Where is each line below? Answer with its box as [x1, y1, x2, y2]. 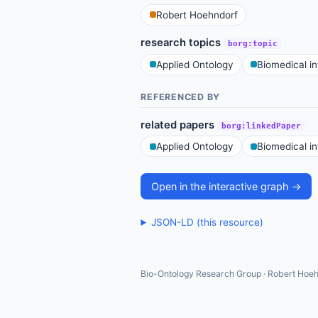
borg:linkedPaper [221, 121, 301, 131]
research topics [141, 35, 224, 49]
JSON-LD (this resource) [150, 216, 263, 229]
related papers [141, 118, 218, 131]
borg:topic [227, 38, 278, 48]
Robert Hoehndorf [155, 9, 238, 21]
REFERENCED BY [141, 91, 221, 102]
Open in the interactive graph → [150, 180, 302, 192]
